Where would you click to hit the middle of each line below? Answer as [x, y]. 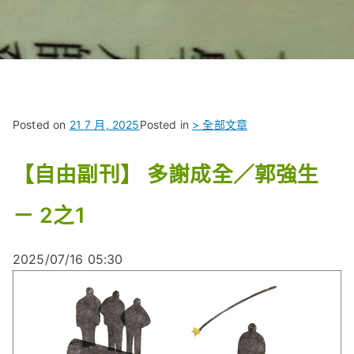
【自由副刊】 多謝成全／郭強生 [166, 174]
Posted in [166, 124]
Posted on [41, 124]
